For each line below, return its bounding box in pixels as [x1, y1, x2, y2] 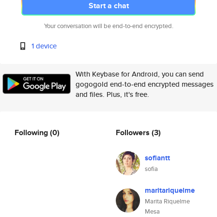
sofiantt [145, 153, 170, 163]
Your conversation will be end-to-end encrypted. [44, 21, 173, 31]
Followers [116, 126, 152, 138]
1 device [31, 41, 57, 51]
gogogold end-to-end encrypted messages [76, 79, 214, 89]
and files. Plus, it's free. [76, 89, 149, 99]
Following [15, 126, 50, 138]
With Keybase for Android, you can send [76, 69, 204, 79]
